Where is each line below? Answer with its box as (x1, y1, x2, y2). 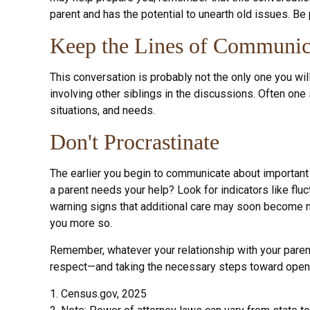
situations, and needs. (50, 103, 155, 117)
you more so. (50, 216, 112, 230)
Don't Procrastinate (50, 129, 219, 154)
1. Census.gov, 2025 (50, 286, 147, 300)
